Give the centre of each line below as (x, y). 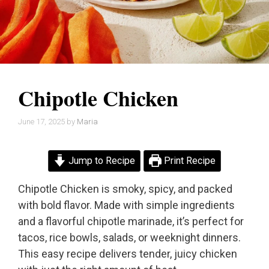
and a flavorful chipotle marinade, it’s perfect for (131, 222)
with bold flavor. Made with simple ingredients (126, 205)
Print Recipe (189, 161)
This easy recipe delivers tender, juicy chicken (128, 254)
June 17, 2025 (41, 122)
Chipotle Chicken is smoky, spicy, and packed (125, 189)
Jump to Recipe (101, 161)
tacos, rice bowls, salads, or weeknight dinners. (129, 238)
